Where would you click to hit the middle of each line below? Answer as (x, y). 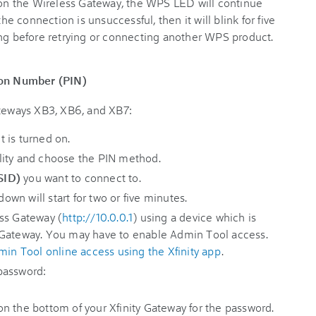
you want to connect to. (81, 177)
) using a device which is (195, 217)
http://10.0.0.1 (98, 217)
